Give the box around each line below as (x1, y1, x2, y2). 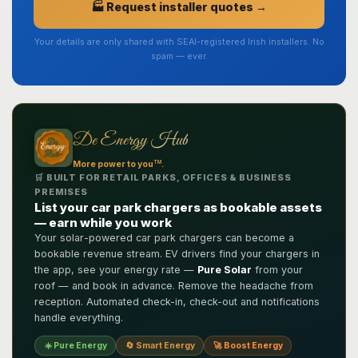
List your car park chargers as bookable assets (34, 199, 322, 215)
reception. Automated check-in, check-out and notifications (34, 295, 320, 308)
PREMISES (34, 186, 88, 197)
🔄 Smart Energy (125, 340, 195, 351)
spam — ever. (150, 50, 208, 62)
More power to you (73, 158, 153, 169)
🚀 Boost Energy (213, 340, 283, 351)
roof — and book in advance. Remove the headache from (34, 279, 313, 292)
